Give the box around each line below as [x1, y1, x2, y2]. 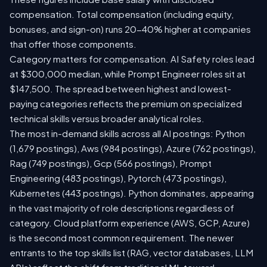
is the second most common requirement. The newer [10, 232, 234, 244]
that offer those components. [10, 38, 136, 50]
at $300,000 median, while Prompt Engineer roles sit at [10, 68, 246, 80]
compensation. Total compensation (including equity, [10, 8, 234, 20]
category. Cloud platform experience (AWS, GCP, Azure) [10, 217, 250, 229]
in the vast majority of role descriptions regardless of [10, 202, 234, 214]
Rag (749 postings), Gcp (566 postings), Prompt [10, 157, 212, 169]
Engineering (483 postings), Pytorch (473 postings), [10, 172, 226, 184]
